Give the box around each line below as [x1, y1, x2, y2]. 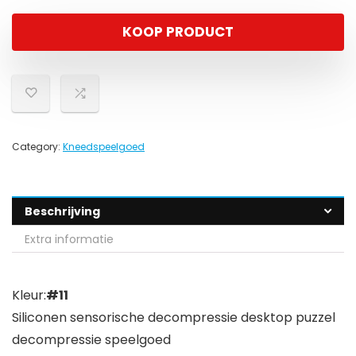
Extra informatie [25, 231, 114, 248]
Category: [12, 140, 63, 154]
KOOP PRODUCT [122, 22, 234, 42]
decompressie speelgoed [12, 331, 171, 350]
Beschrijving [25, 203, 100, 220]
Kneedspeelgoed [63, 140, 145, 154]
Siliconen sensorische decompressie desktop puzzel [12, 308, 335, 327]
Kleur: [12, 286, 46, 305]
